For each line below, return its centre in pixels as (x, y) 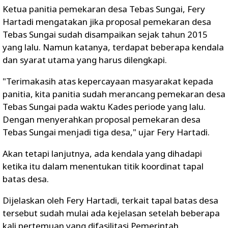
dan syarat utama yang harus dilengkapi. (85, 60)
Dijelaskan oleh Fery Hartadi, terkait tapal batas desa (110, 200)
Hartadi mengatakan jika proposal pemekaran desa (107, 22)
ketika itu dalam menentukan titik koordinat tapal (103, 166)
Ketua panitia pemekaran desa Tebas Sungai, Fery (104, 9)
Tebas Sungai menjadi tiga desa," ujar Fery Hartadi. (107, 132)
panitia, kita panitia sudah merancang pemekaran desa (114, 94)
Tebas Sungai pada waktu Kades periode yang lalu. (104, 107)
